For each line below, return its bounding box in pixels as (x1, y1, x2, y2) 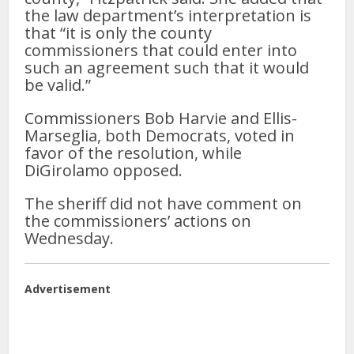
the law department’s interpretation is (24, 4, 312, 26)
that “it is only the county (24, 21, 213, 43)
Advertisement (24, 281, 111, 296)
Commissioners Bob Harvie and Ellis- (24, 107, 298, 129)
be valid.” (24, 73, 92, 96)
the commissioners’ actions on (24, 209, 252, 232)
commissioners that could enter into (24, 39, 298, 61)
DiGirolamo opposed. (24, 159, 183, 181)
